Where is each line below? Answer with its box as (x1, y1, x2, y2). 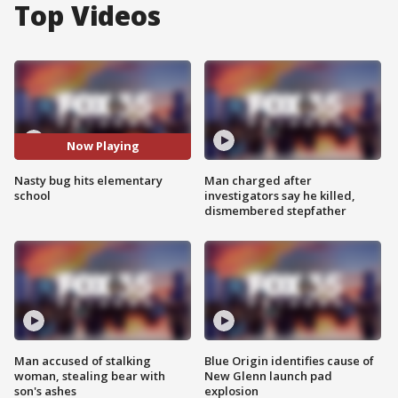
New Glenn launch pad (204, 367, 332, 384)
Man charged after (204, 171, 312, 188)
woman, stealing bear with (14, 367, 165, 384)
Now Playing (66, 138, 139, 155)
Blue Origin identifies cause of (204, 352, 374, 369)
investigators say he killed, (204, 187, 355, 203)
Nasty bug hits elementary (14, 171, 163, 188)
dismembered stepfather (204, 202, 346, 219)
